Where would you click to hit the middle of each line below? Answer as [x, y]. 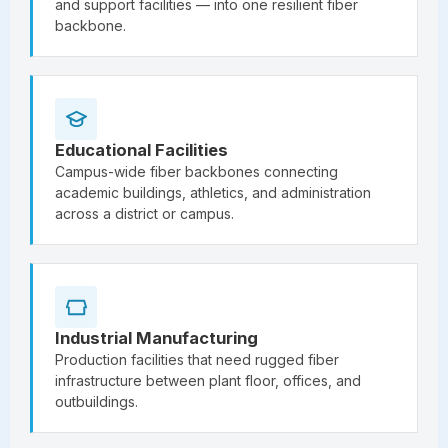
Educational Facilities [141, 149]
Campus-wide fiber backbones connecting [196, 171]
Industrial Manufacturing [156, 337]
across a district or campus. [144, 213]
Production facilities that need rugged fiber [197, 359]
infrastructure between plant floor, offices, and [208, 380]
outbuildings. [96, 401]
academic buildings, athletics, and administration [213, 192]
